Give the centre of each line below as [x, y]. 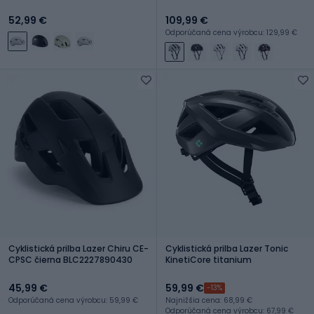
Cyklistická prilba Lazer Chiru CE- [78, 248]
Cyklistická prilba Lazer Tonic [227, 248]
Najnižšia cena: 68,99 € [209, 300]
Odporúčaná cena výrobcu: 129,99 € [231, 32]
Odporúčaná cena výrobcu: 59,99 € [73, 300]
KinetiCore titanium [209, 259]
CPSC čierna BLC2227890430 [70, 259]
